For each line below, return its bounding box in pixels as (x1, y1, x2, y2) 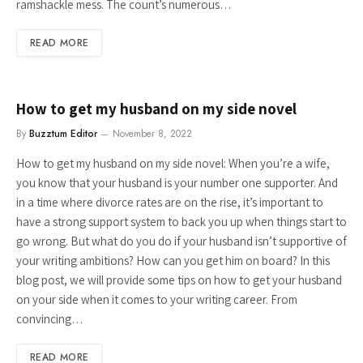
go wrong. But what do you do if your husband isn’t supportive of (16, 233, 347, 249)
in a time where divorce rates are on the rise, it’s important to (16, 194, 323, 210)
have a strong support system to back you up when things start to (16, 214, 347, 229)
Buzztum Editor (29, 126, 97, 141)
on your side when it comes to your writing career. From (16, 292, 297, 307)
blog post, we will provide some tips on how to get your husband (16, 272, 342, 288)
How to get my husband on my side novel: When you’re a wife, (16, 156, 330, 171)
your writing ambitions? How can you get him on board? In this (16, 253, 330, 268)
